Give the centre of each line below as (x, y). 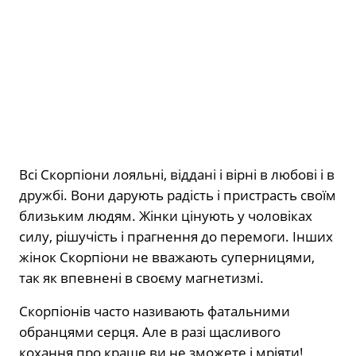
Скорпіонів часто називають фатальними (155, 311)
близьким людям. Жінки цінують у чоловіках (166, 216)
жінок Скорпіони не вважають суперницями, (167, 257)
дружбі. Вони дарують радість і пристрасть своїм (178, 195)
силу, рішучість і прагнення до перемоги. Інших (176, 237)
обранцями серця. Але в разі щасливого (150, 332)
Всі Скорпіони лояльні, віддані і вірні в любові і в (177, 175)
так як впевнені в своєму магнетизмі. (141, 278)
